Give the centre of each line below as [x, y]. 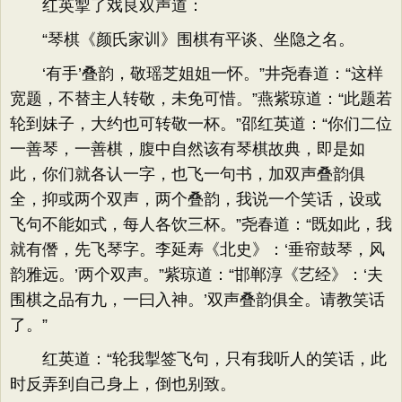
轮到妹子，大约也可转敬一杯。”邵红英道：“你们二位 [201, 124]
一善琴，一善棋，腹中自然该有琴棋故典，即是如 [188, 149]
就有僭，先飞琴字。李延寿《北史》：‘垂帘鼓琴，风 [197, 249]
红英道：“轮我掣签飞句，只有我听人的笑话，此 [198, 359]
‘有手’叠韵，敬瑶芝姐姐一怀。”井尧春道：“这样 [197, 74]
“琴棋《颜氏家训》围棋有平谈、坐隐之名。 [182, 39]
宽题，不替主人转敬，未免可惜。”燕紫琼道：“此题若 [201, 99]
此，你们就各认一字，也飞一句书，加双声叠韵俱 [188, 174]
